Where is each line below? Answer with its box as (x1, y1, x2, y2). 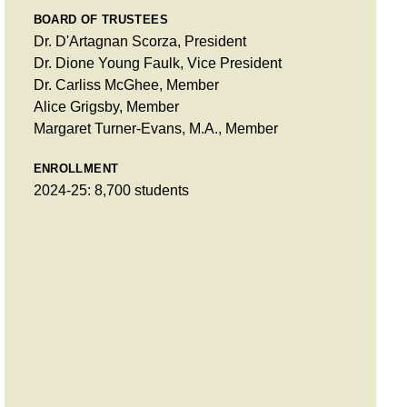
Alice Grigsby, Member (33, 98, 179, 114)
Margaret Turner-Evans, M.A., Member (33, 120, 278, 136)
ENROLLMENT (33, 161, 119, 175)
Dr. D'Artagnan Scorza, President (33, 33, 246, 49)
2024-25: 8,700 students (33, 182, 189, 198)
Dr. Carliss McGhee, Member (33, 76, 219, 93)
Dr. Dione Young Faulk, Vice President (33, 55, 282, 71)
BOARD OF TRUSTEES (33, 12, 169, 26)
